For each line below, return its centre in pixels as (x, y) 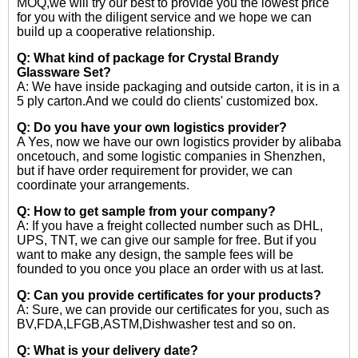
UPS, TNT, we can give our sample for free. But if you (167, 240)
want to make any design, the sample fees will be (155, 255)
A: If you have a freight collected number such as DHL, (170, 226)
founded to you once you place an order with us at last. (170, 269)
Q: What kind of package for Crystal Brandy (148, 58)
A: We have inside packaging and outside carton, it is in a (178, 87)
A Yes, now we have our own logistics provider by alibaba (179, 142)
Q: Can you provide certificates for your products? (169, 295)
